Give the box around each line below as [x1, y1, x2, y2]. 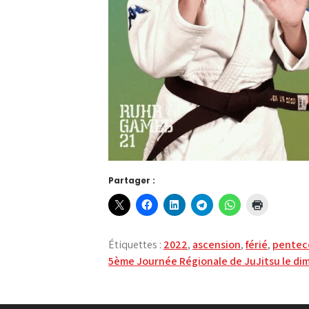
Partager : [108, 174, 155, 186]
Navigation [108, 249, 235, 281]
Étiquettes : [108, 237, 163, 252]
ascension [192, 237, 241, 252]
